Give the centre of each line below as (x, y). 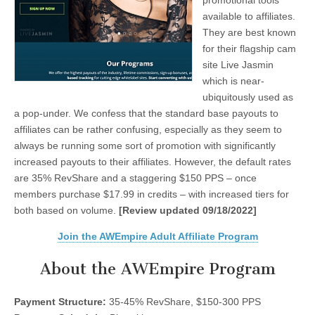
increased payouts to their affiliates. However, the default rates (153, 162)
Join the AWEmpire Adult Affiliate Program (157, 236)
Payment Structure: (60, 301)
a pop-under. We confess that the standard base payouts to (146, 113)
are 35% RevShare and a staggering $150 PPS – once (135, 178)
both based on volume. (66, 210)
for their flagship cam (249, 49)
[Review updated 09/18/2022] (188, 210)
